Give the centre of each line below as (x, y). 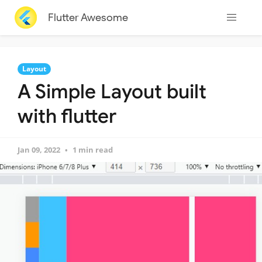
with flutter (67, 116)
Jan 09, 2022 (39, 150)
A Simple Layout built (112, 92)
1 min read (93, 150)
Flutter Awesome (88, 17)
